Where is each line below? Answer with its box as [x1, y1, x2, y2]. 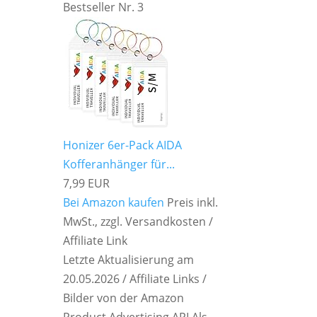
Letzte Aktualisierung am [63, 252, 195, 268]
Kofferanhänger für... [63, 156, 175, 173]
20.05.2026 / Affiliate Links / [63, 271, 207, 287]
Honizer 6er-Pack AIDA [63, 137, 183, 154]
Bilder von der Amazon [63, 290, 185, 306]
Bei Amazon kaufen [63, 195, 165, 211]
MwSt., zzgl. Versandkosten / [63, 214, 214, 230]
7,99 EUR [63, 175, 110, 192]
